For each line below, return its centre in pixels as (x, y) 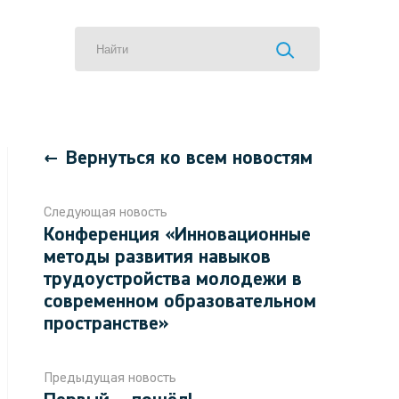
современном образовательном (180, 302)
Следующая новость (106, 213)
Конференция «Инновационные (177, 235)
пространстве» (106, 324)
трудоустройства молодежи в (173, 280)
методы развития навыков (157, 257)
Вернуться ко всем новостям (189, 159)
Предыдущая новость (110, 379)
